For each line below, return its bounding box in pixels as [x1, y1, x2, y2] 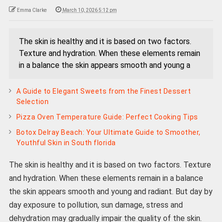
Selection [16, 98, 49, 106]
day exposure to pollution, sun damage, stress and [8, 200, 183, 210]
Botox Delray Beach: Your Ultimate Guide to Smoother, [16, 128, 201, 137]
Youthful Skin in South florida [16, 139, 116, 147]
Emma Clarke [16, 7, 47, 13]
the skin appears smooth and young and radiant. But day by [8, 187, 213, 197]
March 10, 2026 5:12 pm [62, 7, 117, 13]
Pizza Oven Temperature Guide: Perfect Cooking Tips [16, 113, 198, 121]
